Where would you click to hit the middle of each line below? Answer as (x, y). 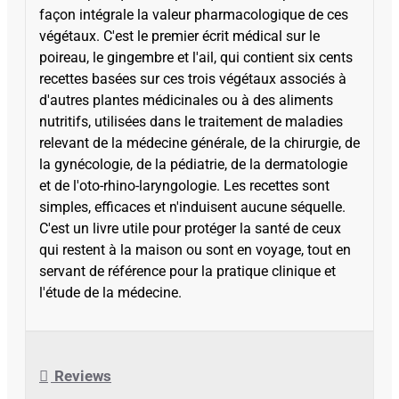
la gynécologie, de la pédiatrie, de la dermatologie (193, 165)
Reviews (81, 375)
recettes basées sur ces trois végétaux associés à (193, 79)
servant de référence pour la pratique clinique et (187, 272)
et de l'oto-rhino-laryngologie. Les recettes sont (184, 186)
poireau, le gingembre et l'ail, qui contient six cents (196, 58)
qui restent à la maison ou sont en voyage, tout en (195, 250)
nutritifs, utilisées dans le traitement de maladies (191, 122)
